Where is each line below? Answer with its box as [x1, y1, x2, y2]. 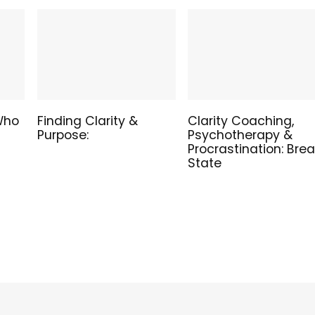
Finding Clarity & [37, 112, 138, 129]
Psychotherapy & [187, 126, 292, 143]
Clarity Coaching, [187, 112, 294, 129]
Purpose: [37, 126, 89, 143]
